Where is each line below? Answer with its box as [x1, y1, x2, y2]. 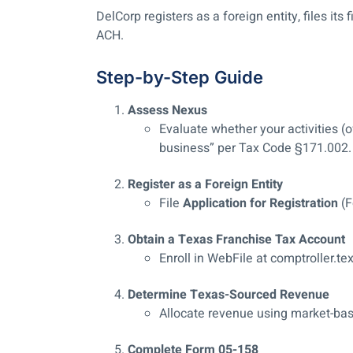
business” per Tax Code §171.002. [159, 139, 351, 158]
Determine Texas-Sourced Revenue [128, 285, 329, 305]
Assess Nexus [128, 101, 207, 121]
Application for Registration [183, 194, 338, 214]
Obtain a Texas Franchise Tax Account [128, 230, 345, 250]
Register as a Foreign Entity [128, 175, 283, 195]
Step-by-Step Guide [96, 67, 263, 88]
